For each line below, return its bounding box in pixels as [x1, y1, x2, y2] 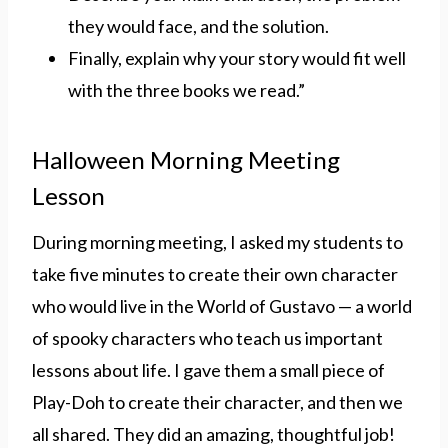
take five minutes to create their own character [32, 262, 398, 285]
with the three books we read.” [68, 78, 305, 101]
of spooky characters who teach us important [32, 326, 383, 349]
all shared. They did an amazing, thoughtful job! [32, 422, 395, 445]
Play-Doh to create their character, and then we [32, 390, 403, 413]
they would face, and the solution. [68, 14, 329, 37]
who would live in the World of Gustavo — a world [32, 294, 412, 317]
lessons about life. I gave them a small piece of [32, 358, 385, 381]
